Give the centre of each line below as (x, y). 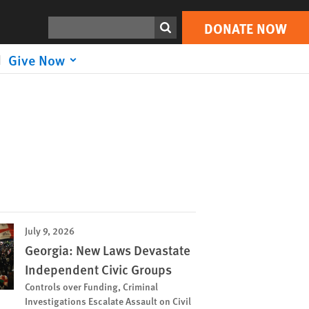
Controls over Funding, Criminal (91, 286)
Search (64, 24)
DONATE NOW (246, 28)
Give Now (37, 60)
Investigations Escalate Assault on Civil (108, 301)
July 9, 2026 (50, 230)
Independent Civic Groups (98, 269)
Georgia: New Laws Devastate (108, 250)
